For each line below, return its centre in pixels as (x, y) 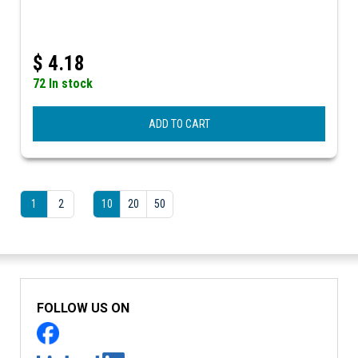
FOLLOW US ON (83, 308)
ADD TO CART (179, 123)
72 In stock (63, 83)
